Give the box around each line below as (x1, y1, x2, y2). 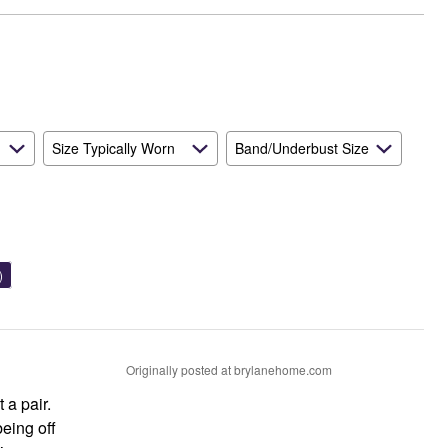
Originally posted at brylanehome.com (125, 361, 332, 379)
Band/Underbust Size (235, 138, 369, 159)
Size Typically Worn (52, 138, 175, 159)
